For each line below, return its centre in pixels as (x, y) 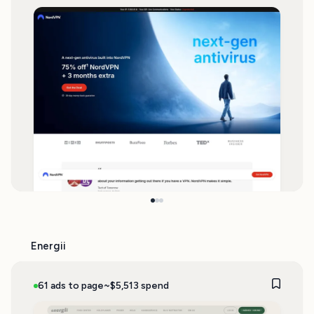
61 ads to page (71, 285)
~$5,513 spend (136, 285)
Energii (48, 246)
